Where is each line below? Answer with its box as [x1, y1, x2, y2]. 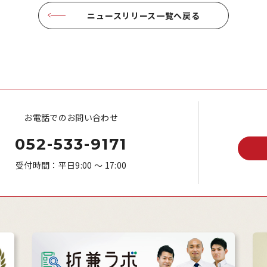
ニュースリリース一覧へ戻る [87, 9, 200, 21]
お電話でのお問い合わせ [24, 111, 119, 123]
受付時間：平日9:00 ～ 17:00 [15, 159, 127, 171]
